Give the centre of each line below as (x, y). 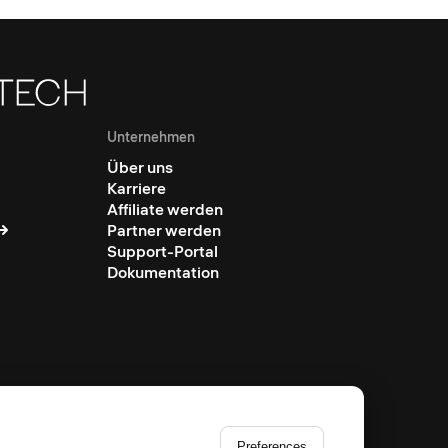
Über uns (140, 167)
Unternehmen (151, 137)
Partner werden (164, 230)
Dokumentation (163, 272)
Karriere (137, 188)
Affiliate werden (165, 209)
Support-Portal (163, 251)
